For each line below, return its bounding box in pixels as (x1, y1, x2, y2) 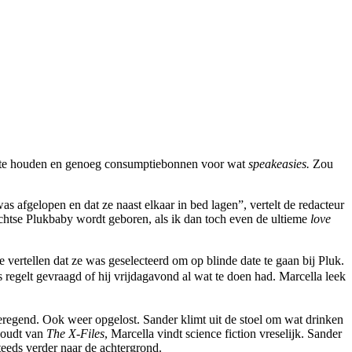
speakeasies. (248, 157, 310, 171)
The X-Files (46, 327, 104, 341)
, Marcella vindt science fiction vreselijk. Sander (104, 327, 342, 341)
